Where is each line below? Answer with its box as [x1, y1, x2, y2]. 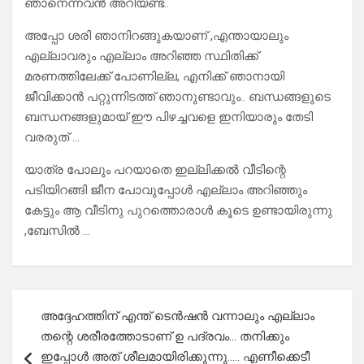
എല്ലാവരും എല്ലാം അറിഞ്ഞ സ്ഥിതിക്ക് [24, 49, 258, 64]
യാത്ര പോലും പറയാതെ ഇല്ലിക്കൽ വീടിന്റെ [24, 162, 286, 178]
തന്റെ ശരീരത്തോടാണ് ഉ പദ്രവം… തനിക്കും [41, 329, 289, 344]
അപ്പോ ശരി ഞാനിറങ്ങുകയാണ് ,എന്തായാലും [24, 28, 288, 44]
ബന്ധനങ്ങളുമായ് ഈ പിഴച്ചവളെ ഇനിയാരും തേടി [24, 110, 313, 125]
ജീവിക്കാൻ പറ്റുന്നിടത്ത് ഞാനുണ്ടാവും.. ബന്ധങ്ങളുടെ [24, 89, 331, 105]
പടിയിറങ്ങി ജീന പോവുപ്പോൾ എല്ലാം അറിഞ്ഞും [24, 183, 307, 198]
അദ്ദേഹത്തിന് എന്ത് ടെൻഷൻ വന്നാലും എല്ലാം [41, 309, 314, 324]
